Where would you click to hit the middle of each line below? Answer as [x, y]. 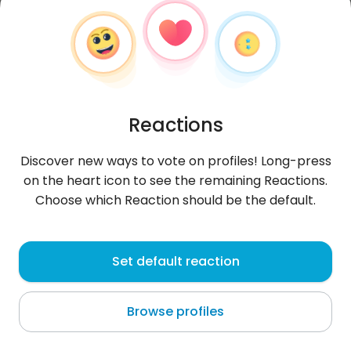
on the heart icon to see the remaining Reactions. [175, 181]
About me [47, 330]
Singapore [47, 279]
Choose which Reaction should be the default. [175, 200]
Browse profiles [175, 311]
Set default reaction [175, 261]
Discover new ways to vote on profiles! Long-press [175, 161]
